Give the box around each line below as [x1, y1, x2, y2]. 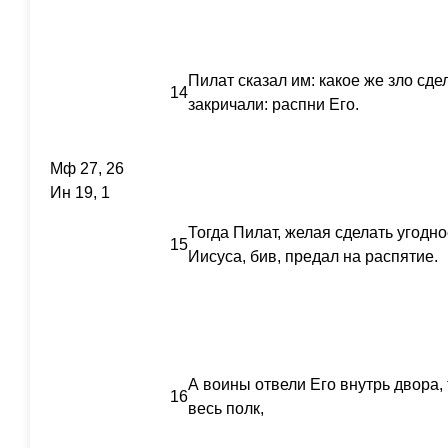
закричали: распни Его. [188, 96, 359, 113]
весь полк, [188, 400, 264, 417]
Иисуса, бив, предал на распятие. [188, 248, 438, 265]
